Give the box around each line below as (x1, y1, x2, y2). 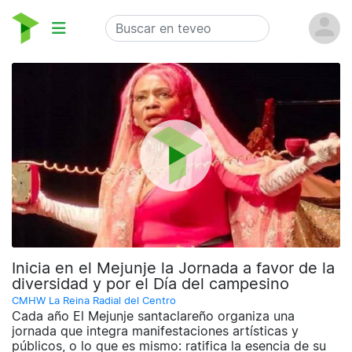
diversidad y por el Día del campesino (12, 274, 289, 294)
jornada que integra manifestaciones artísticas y (12, 323, 299, 339)
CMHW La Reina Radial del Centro (12, 295, 176, 307)
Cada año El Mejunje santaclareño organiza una (12, 308, 295, 324)
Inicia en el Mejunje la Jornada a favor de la (12, 258, 335, 278)
